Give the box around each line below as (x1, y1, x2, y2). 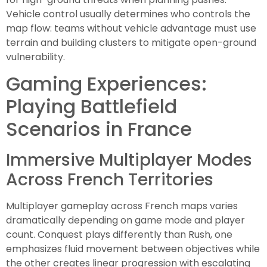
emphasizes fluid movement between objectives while (6, 242, 260, 256)
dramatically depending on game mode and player (6, 213, 245, 228)
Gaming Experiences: (6, 70, 207, 98)
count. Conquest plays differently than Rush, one (6, 228, 232, 242)
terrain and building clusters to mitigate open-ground (6, 35, 256, 49)
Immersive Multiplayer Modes (6, 148, 252, 172)
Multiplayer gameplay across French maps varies (6, 199, 238, 213)
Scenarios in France (6, 116, 192, 143)
